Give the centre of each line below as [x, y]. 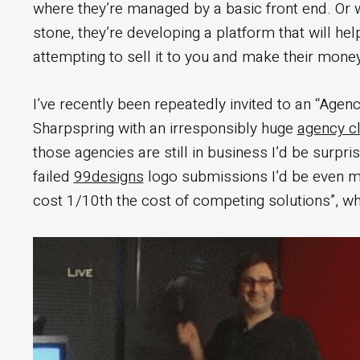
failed [53, 176]
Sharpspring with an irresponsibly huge [165, 128]
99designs [108, 176]
